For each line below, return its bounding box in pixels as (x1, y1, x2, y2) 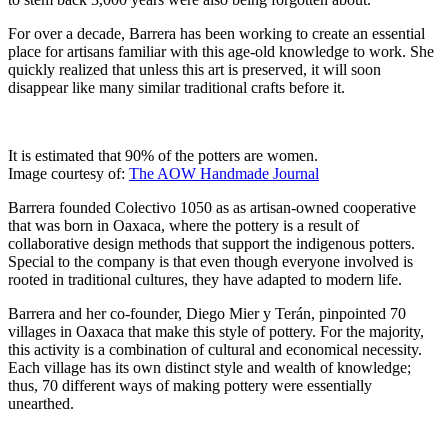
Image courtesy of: (8, 165, 129, 183)
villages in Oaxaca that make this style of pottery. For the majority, (8, 323, 424, 341)
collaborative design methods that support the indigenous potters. (8, 235, 415, 253)
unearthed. (8, 395, 74, 413)
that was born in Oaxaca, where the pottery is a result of (8, 217, 359, 235)
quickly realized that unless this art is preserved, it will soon (8, 61, 381, 79)
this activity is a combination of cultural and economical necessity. (8, 341, 422, 359)
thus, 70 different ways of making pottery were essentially (8, 377, 372, 395)
